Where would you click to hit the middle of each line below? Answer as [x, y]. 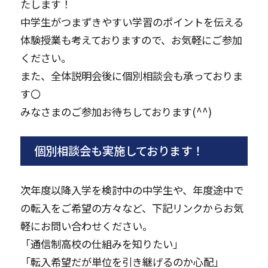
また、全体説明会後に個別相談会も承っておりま [131, 76]
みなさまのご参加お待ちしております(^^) [116, 112]
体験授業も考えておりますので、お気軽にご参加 [131, 40]
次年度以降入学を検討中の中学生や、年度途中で [132, 190]
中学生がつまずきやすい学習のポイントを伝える [132, 22]
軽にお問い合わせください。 [86, 226]
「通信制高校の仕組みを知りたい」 [101, 243]
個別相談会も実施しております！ [118, 151]
